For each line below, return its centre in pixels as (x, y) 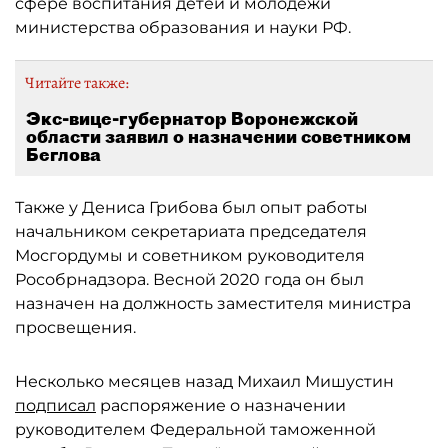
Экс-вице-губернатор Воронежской (192, 118)
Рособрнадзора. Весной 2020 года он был (189, 279)
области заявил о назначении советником (218, 136)
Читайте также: (77, 83)
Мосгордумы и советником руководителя (190, 255)
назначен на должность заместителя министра (213, 303)
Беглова (63, 154)
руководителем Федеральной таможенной (195, 429)
